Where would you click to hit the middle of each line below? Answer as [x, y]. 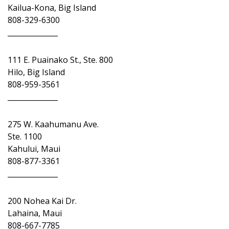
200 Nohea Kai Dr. [42, 201]
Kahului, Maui [34, 149]
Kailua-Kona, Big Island [52, 8]
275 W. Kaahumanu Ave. [53, 124]
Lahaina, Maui [35, 213]
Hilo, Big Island [36, 72]
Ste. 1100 [25, 136]
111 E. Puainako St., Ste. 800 [60, 60]
